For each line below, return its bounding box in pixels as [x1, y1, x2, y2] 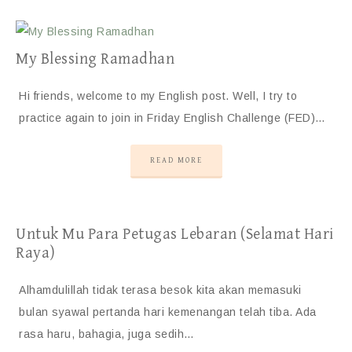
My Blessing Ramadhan [16, 50, 174, 68]
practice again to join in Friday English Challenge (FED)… [19, 112, 326, 124]
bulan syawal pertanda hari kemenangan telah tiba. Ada [19, 306, 317, 318]
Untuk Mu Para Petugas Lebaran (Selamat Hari [16, 225, 334, 244]
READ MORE [149, 156, 203, 165]
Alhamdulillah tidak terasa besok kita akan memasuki [19, 284, 302, 296]
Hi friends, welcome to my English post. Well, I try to [19, 90, 297, 102]
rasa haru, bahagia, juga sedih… [19, 328, 195, 340]
